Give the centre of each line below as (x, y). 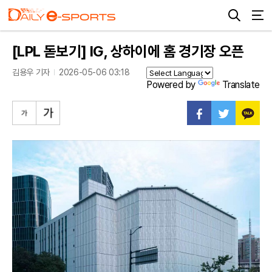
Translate (241, 85)
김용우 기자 (31, 72)
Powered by (172, 85)
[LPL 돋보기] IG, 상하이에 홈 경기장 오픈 (128, 51)
